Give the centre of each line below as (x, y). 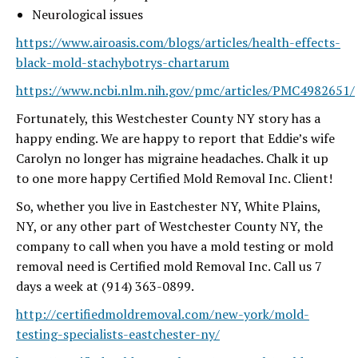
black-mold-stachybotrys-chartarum (123, 63)
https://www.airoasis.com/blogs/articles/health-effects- (178, 43)
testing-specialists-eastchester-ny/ (118, 334)
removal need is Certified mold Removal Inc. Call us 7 (169, 267)
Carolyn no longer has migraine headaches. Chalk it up (172, 159)
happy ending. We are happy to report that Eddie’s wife (175, 139)
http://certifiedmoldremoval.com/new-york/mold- (163, 314)
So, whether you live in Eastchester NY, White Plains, (168, 207)
